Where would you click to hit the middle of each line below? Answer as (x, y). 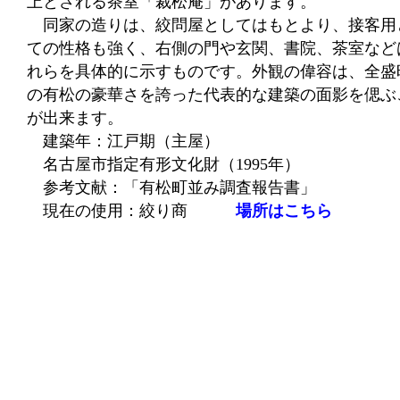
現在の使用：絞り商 (131, 211)
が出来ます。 (75, 118)
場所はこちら (284, 211)
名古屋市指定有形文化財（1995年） (163, 164)
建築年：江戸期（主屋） (123, 141)
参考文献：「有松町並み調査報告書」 (171, 187)
